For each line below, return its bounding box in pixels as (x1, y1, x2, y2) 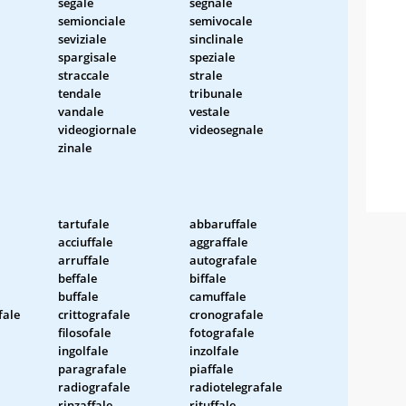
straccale (58, 66, 109, 83)
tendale (58, 84, 101, 101)
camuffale (189, 287, 246, 304)
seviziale (58, 30, 106, 47)
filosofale (58, 324, 111, 341)
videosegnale (189, 121, 263, 138)
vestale (189, 102, 229, 120)
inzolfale (189, 342, 238, 359)
